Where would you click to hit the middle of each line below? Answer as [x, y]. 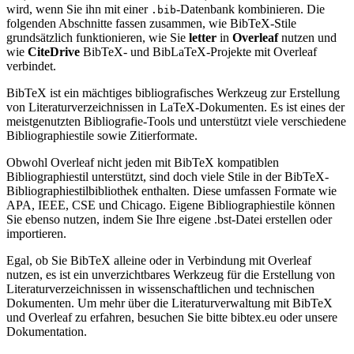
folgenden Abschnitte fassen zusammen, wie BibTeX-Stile [151, 23]
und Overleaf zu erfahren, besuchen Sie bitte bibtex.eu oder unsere [172, 317]
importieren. [36, 233]
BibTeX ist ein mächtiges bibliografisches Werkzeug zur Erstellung [173, 92]
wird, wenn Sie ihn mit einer [79, 9]
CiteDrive [54, 51]
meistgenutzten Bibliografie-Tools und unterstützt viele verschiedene [176, 121]
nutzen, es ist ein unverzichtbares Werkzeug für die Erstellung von [171, 274]
